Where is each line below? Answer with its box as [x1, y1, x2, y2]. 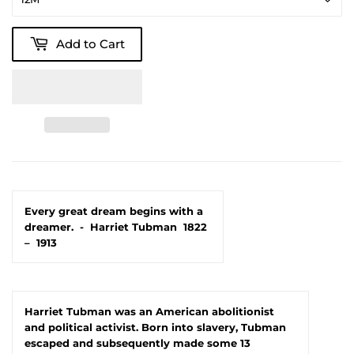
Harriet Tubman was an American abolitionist [24, 304, 274, 318]
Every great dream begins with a [24, 204, 203, 217]
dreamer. [24, 220, 73, 233]
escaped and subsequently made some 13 [24, 336, 250, 349]
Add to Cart [56, 36, 125, 52]
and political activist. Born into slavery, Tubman [24, 320, 286, 333]
